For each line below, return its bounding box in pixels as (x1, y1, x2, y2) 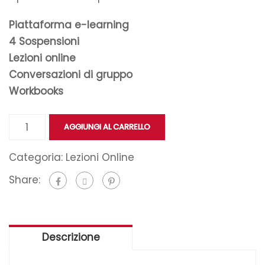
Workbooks (9, 84, 63, 98)
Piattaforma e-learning (9, 18, 129, 32)
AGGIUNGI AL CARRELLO (63, 121, 150, 132)
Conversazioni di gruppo (9, 67, 132, 82)
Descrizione (41, 230, 100, 245)
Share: (9, 173, 40, 187)
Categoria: (9, 150, 66, 164)
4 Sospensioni (9, 34, 79, 49)
